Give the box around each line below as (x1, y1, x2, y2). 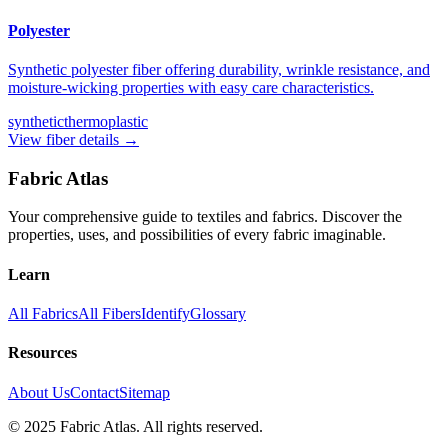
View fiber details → (8, 131, 139, 149)
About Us (8, 383, 70, 401)
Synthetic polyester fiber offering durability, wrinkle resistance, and (8, 61, 430, 79)
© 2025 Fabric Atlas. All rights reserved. (8, 417, 263, 435)
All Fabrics (8, 305, 78, 322)
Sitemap (119, 383, 170, 401)
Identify (141, 305, 190, 322)
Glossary (190, 305, 246, 322)
